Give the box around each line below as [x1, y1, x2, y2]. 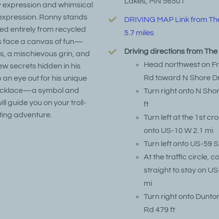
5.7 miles [124, 28, 154, 37]
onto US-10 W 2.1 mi [144, 127, 214, 135]
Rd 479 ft [144, 206, 175, 214]
